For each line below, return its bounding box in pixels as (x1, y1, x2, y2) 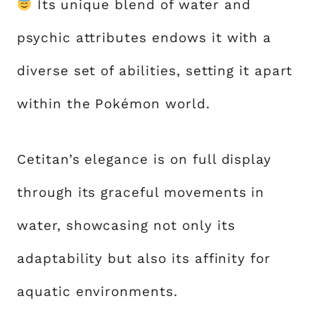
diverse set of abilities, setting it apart (17, 62, 292, 79)
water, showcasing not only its (17, 217, 236, 233)
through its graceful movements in (17, 184, 265, 200)
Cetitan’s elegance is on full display (17, 150, 272, 167)
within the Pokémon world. (17, 95, 210, 112)
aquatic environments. (17, 283, 178, 300)
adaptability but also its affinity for (17, 250, 271, 266)
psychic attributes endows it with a (17, 29, 272, 46)
